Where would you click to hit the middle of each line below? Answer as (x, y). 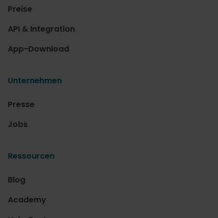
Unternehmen (35, 81)
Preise (20, 9)
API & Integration (41, 29)
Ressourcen (31, 156)
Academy (27, 200)
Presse (21, 105)
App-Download (38, 49)
